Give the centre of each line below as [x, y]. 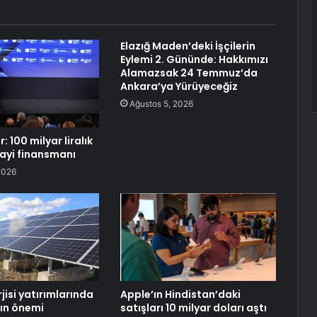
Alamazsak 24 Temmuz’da [189, 73]
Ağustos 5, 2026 [161, 104]
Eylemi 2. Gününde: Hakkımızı [194, 60]
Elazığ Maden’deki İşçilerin [188, 46]
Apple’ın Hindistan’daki [180, 295]
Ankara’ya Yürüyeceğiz [179, 87]
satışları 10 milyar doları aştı [193, 308]
